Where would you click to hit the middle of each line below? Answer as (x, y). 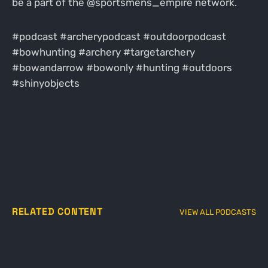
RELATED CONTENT (57, 212)
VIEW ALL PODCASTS (218, 212)
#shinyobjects (45, 83)
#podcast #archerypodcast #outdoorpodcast (119, 37)
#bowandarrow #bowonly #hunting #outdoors (122, 68)
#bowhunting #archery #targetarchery (103, 52)
